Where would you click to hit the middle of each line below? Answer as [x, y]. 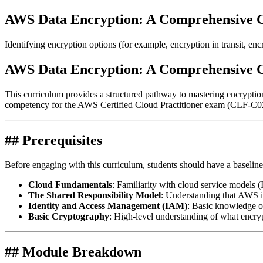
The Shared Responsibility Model [95, 195]
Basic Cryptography [69, 217]
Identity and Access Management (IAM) [108, 206]
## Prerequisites [53, 140]
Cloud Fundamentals [70, 185]
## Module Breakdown [73, 252]
